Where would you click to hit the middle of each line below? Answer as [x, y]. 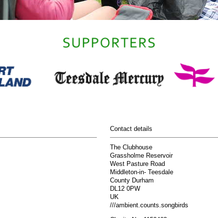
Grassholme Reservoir [141, 156]
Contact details [131, 129]
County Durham [132, 181]
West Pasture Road [137, 164]
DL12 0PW [125, 189]
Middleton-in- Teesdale [142, 173]
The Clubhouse [131, 148]
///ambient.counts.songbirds [149, 206]
